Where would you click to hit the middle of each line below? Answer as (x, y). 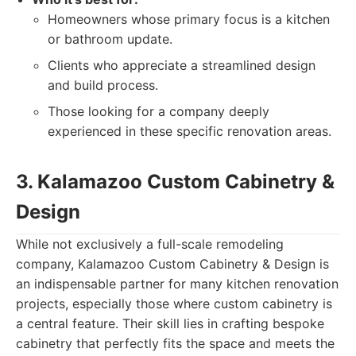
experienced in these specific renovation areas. (190, 131)
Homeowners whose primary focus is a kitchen (189, 19)
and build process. (103, 85)
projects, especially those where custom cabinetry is (174, 304)
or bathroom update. (110, 39)
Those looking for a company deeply (159, 111)
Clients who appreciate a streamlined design (182, 65)
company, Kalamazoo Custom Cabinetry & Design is (172, 264)
